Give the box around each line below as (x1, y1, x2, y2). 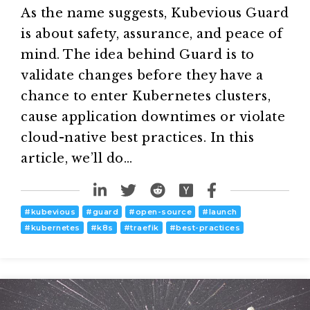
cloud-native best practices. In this (21, 129, 254, 145)
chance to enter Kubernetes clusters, (21, 88, 271, 104)
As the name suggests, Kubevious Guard (21, 5, 289, 21)
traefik (130, 222, 159, 232)
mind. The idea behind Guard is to (21, 46, 255, 62)
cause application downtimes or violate (21, 109, 285, 125)
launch (208, 206, 237, 217)
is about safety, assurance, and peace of (21, 26, 282, 42)
